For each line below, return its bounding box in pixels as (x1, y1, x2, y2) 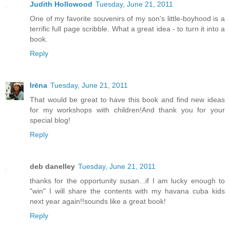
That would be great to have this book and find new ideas (30, 95, 225, 104)
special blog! (30, 116, 70, 125)
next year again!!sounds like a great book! (30, 197, 166, 206)
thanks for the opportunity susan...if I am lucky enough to (30, 177, 225, 185)
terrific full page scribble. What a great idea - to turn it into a (30, 25, 225, 33)
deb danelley (30, 162, 75, 171)
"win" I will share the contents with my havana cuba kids (30, 187, 225, 196)
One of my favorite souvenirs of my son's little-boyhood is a (30, 14, 225, 23)
